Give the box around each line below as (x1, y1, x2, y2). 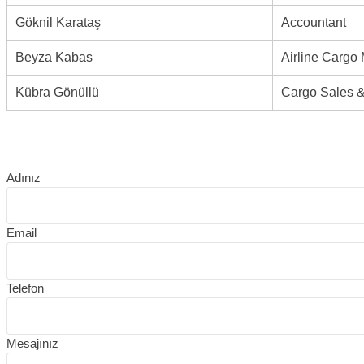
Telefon (6, 280, 44, 295)
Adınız (6, 170, 41, 184)
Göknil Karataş (15, 15, 101, 29)
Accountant (281, 15, 346, 29)
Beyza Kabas (15, 50, 93, 64)
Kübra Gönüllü (15, 84, 99, 99)
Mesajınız (6, 336, 58, 350)
